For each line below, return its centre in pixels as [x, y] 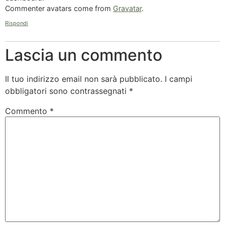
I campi [179, 79]
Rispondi [17, 23]
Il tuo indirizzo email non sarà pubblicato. [84, 79]
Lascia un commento [84, 55]
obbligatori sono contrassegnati [67, 91]
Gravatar [127, 8]
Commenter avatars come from [59, 8]
